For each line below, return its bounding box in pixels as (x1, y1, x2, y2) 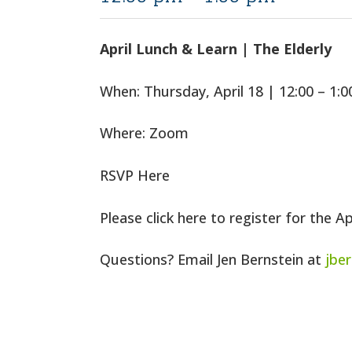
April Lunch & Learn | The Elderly (100, 39, 332, 59)
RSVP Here (100, 166, 170, 185)
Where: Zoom (100, 123, 189, 143)
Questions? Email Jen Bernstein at (100, 250, 326, 269)
